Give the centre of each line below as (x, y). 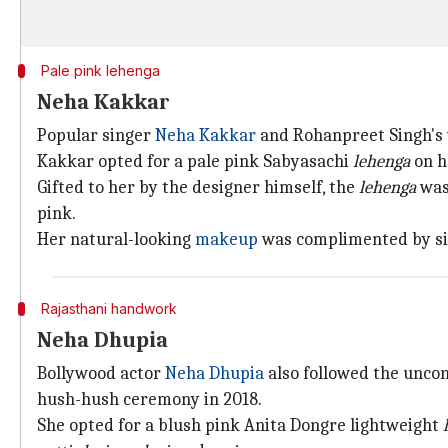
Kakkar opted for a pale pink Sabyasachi (195, 161)
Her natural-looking (116, 239)
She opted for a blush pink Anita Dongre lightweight (240, 425)
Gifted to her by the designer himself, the (198, 187)
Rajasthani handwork (108, 308)
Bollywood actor (101, 373)
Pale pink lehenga (100, 70)
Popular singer (96, 135)
